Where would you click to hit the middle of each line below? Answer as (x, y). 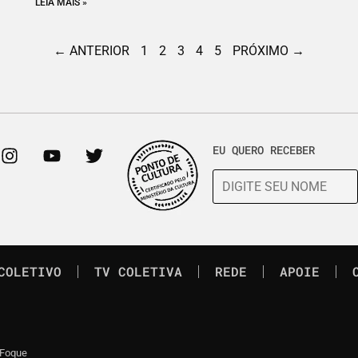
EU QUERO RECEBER (263, 149)
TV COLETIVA (138, 271)
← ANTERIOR (91, 50)
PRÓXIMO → (268, 50)
